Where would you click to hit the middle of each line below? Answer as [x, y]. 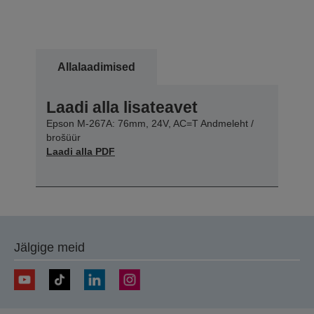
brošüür [63, 137]
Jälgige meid [49, 247]
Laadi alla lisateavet [122, 107]
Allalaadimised [96, 67]
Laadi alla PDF [81, 151]
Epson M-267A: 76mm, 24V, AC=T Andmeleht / [150, 123]
